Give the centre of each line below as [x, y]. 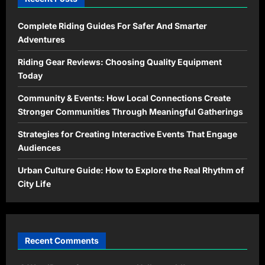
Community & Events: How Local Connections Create [124, 98]
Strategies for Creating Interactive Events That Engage [127, 134]
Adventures [41, 39]
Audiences [39, 147]
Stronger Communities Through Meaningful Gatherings [130, 111]
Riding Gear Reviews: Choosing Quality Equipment [120, 62]
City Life [34, 183]
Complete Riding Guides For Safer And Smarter [112, 25]
